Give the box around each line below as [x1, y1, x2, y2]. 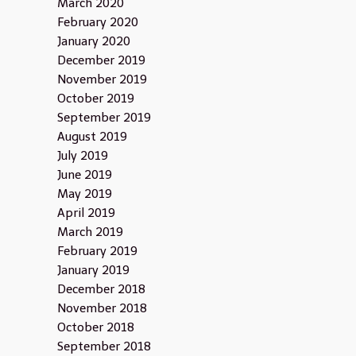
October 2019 [56, 91, 134, 106]
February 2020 [56, 15, 138, 29]
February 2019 [56, 244, 137, 258]
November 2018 [56, 301, 147, 315]
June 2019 [56, 168, 112, 182]
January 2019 [56, 263, 130, 277]
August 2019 [56, 130, 127, 144]
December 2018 [56, 282, 145, 296]
